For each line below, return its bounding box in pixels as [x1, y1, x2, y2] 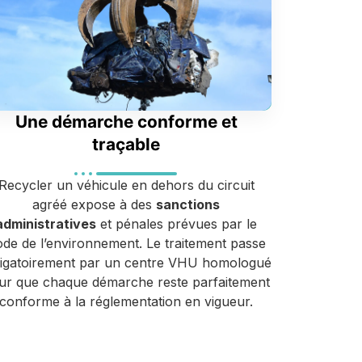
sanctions [156, 196, 220, 213]
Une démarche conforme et [15, 112, 238, 133]
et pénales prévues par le [96, 216, 257, 233]
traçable [92, 134, 160, 155]
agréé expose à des [32, 196, 156, 213]
